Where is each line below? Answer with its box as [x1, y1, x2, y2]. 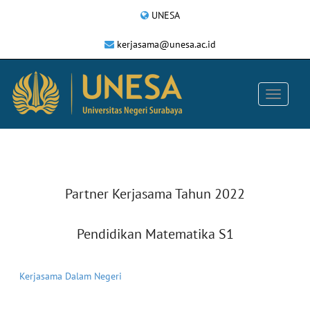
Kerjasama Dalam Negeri [19, 270, 122, 282]
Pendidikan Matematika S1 [76, 225, 234, 243]
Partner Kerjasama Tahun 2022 [65, 185, 245, 203]
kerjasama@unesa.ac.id [117, 38, 216, 51]
